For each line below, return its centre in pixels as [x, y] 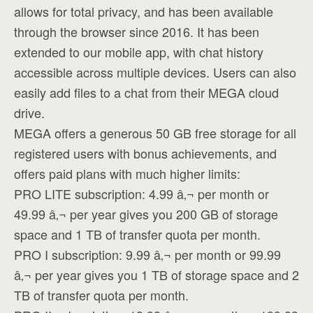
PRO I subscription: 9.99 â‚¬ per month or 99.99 [147, 254]
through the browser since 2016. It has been [137, 31]
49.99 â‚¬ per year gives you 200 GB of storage [146, 214]
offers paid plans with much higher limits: [127, 173]
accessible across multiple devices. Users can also [155, 72]
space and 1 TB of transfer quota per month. [137, 234]
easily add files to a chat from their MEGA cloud [146, 92]
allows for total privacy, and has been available [144, 11]
